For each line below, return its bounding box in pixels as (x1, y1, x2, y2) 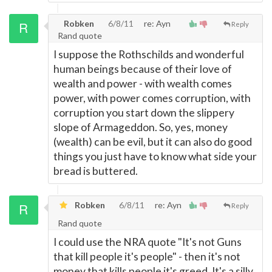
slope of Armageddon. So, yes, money (53, 121, 228, 134)
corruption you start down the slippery (53, 106, 234, 119)
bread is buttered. (53, 165, 138, 177)
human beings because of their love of (53, 63, 232, 75)
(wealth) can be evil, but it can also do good (53, 135, 252, 148)
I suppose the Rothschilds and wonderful (53, 48, 244, 61)
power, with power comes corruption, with (53, 92, 251, 104)
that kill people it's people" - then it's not (53, 250, 240, 263)
